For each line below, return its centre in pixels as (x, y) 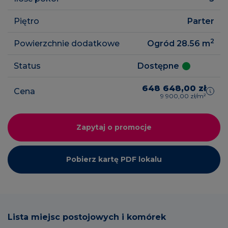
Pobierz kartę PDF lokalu (114, 159)
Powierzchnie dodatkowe (67, 43)
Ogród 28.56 (175, 43)
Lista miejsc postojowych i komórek (87, 217)
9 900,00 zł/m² (183, 96)
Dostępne (158, 66)
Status (27, 66)
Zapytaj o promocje (114, 127)
